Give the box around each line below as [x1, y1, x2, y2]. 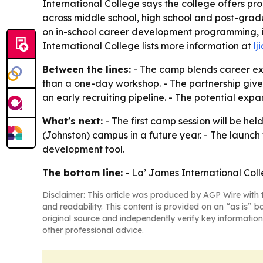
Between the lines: [42, 63, 131, 75]
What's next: [42, 115, 103, 127]
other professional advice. [42, 225, 144, 235]
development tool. [42, 143, 124, 155]
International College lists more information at [42, 40, 254, 52]
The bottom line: [42, 167, 123, 178]
